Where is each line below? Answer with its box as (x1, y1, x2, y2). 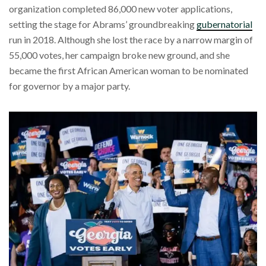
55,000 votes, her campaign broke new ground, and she (9, 49, 230, 61)
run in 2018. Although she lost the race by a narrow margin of (9, 34, 253, 46)
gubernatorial (197, 18, 252, 30)
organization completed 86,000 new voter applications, (9, 3, 232, 15)
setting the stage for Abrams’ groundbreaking (9, 18, 197, 30)
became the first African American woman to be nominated (9, 65, 248, 77)
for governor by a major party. (9, 80, 130, 92)
